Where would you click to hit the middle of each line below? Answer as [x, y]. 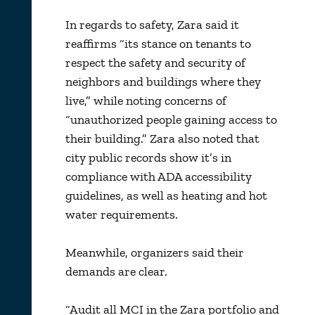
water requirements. [121, 214]
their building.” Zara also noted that [162, 138]
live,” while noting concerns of [146, 100]
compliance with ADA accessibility [158, 176]
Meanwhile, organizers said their [154, 252]
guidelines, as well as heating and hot [166, 195]
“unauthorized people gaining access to [171, 119]
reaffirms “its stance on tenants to [158, 43]
